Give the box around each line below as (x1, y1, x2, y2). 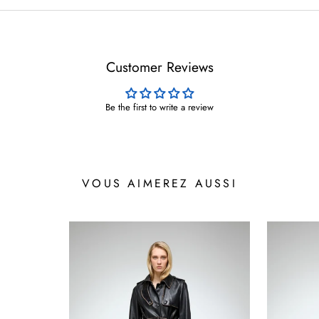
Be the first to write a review (105, 100, 214, 115)
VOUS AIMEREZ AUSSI (82, 175, 237, 192)
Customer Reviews (105, 57, 214, 78)
